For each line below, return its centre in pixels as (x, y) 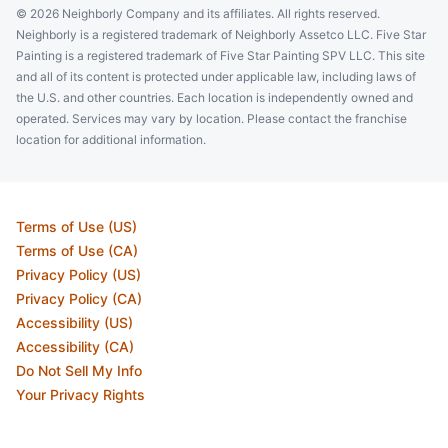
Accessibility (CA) (75, 346)
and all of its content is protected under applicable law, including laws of (216, 76)
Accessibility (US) (74, 322)
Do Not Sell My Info (79, 370)
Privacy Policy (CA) (79, 298)
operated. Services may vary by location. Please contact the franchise (211, 118)
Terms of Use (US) (76, 226)
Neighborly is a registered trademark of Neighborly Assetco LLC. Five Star (221, 34)
